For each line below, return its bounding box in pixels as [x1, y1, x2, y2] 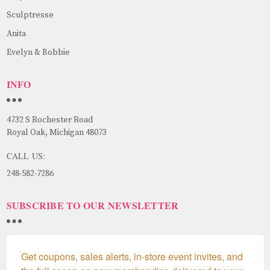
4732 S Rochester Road [6, 114, 93, 125]
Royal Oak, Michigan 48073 [6, 127, 107, 138]
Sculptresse [6, 9, 54, 20]
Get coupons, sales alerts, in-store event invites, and [20, 249, 243, 263]
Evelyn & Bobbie [6, 46, 70, 58]
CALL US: [6, 149, 46, 162]
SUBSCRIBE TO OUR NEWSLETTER [6, 198, 179, 212]
